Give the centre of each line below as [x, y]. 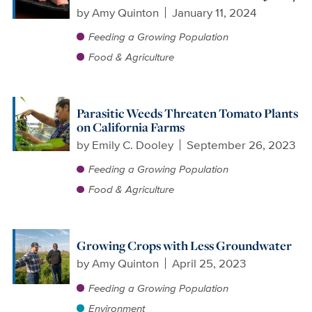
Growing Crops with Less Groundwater [184, 246]
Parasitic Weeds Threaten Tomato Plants [187, 114]
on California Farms [130, 127]
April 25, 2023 [209, 264]
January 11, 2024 [214, 12]
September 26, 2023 [241, 145]
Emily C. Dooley [132, 145]
